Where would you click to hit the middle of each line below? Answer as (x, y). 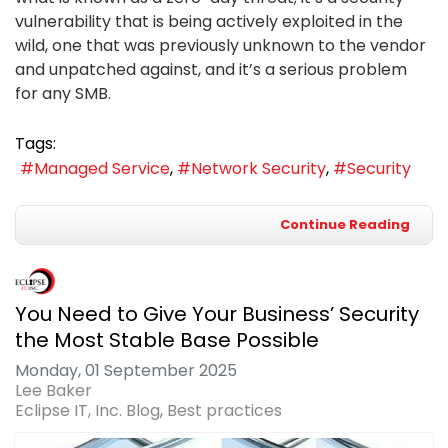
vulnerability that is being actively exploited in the (209, 22)
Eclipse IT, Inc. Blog (87, 410)
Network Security (258, 168)
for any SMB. (63, 94)
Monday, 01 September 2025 (126, 370)
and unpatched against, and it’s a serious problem (211, 70)
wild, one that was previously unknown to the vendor (220, 46)
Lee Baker (53, 390)
